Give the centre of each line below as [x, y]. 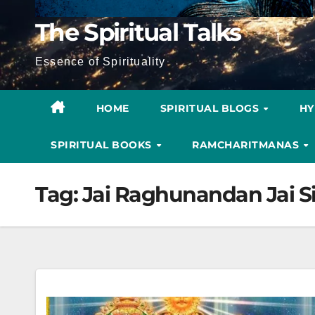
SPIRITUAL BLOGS [211, 108]
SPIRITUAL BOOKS [103, 144]
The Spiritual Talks [138, 32]
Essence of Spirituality [101, 61]
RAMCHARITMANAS [247, 144]
